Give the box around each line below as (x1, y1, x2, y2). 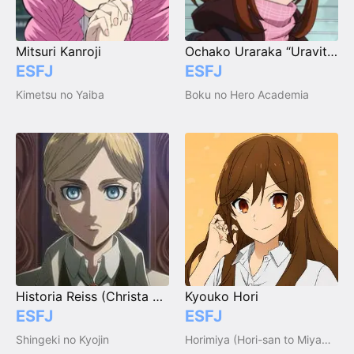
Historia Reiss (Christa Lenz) (153, 288, 163, 305)
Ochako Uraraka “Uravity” (327, 43, 337, 60)
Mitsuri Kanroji (16, 43, 101, 60)
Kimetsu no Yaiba (16, 88, 104, 102)
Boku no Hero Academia (185, 88, 309, 102)
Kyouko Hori (185, 288, 258, 305)
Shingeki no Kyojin (16, 333, 109, 347)
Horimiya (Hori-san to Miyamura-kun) (322, 333, 331, 347)
